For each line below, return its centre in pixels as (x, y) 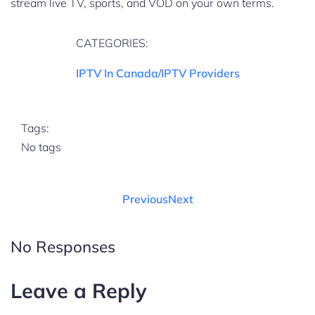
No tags (41, 147)
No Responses (63, 246)
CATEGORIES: (112, 43)
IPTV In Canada (117, 73)
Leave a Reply (79, 290)
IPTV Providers (200, 73)
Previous (145, 199)
